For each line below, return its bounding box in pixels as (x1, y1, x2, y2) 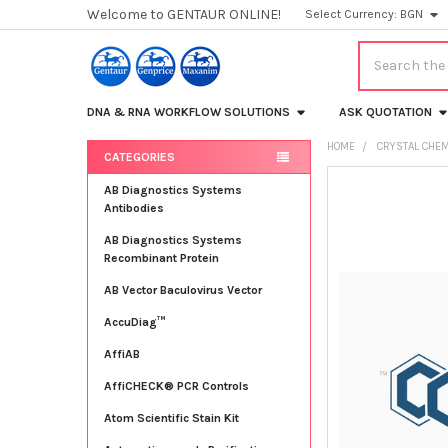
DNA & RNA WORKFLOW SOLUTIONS (86, 104, 290, 119)
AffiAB (103, 346, 140, 361)
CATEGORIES (103, 149, 175, 164)
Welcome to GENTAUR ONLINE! (86, 6, 281, 23)
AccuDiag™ (103, 314, 165, 329)
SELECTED (361, 329, 414, 343)
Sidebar (86, 172, 161, 196)
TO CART (364, 343, 410, 357)
